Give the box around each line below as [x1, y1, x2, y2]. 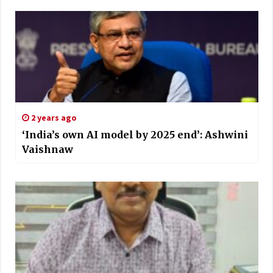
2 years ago [29, 112, 77, 123]
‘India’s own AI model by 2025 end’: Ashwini [21, 128, 248, 141]
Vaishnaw [21, 143, 73, 155]
